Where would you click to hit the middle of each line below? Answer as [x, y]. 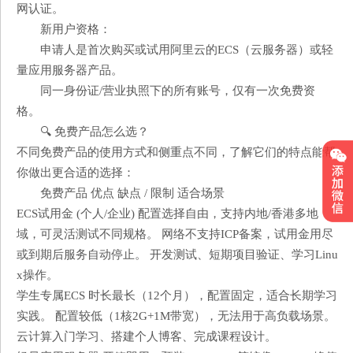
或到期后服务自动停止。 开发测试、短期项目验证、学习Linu [177, 255]
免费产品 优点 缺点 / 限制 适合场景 [132, 193]
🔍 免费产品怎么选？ [95, 132]
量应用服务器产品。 [70, 70]
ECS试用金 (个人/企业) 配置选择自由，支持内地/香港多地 [167, 214]
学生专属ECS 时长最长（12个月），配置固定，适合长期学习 [177, 295]
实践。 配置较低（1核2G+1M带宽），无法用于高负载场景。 [176, 316]
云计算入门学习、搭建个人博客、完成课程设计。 [147, 336]
